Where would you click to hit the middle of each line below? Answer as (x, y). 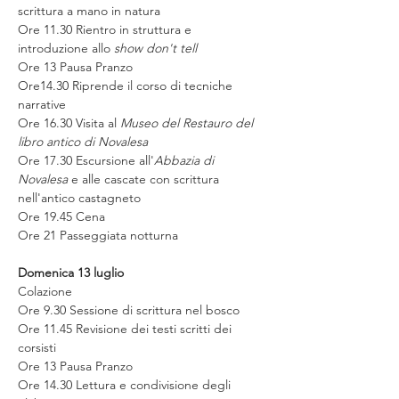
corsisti (37, 347)
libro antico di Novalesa (83, 141)
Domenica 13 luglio (71, 272)
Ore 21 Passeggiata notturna (98, 235)
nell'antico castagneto (79, 197)
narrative (42, 104)
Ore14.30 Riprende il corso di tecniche (127, 85)
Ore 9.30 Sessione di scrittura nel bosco (129, 309)
